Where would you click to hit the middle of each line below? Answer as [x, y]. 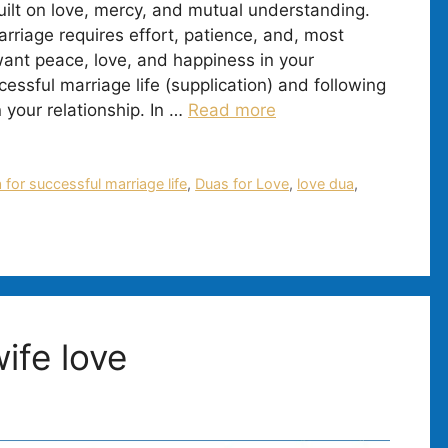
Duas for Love [242, 183]
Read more [232, 109]
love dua [326, 183]
